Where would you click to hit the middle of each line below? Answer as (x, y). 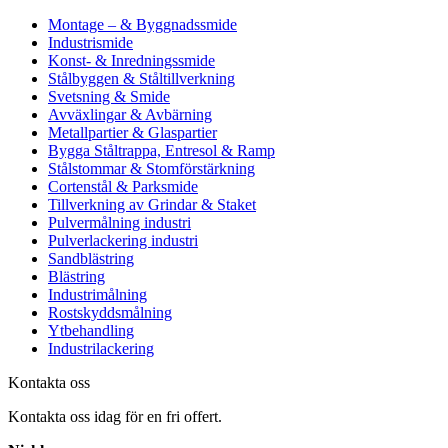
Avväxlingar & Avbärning (130, 114)
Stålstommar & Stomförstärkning (151, 168)
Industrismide (90, 42)
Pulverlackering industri (123, 240)
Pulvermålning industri (119, 222)
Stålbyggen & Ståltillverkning (141, 78)
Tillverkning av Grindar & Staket (152, 204)
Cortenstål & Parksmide (123, 186)
